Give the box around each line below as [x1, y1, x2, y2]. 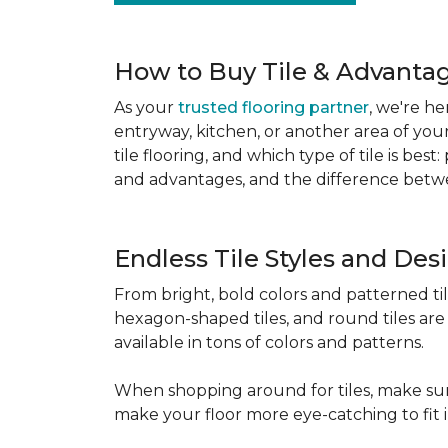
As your [114, 98, 178, 117]
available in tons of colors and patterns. [114, 333, 424, 352]
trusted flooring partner [178, 98, 369, 117]
